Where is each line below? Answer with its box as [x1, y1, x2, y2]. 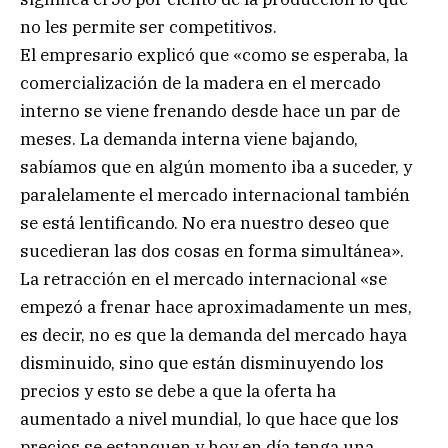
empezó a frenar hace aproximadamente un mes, [20, 295, 412, 318]
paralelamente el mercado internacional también [20, 183, 410, 206]
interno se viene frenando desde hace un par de [20, 99, 400, 122]
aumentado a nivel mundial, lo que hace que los [20, 407, 399, 430]
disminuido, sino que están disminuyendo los [20, 351, 384, 374]
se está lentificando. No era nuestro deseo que [20, 211, 389, 234]
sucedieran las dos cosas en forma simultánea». [20, 239, 404, 262]
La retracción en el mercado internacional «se [20, 267, 387, 290]
